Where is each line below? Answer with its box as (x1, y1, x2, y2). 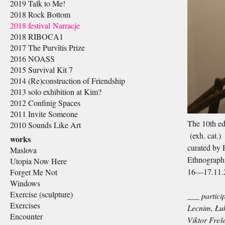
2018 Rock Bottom (10, 9, 70, 20)
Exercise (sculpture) (10, 189, 73, 199)
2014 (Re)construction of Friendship (10, 75, 125, 86)
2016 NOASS (10, 53, 55, 64)
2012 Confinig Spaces (10, 97, 80, 108)
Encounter (10, 211, 43, 221)
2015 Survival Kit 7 (10, 64, 73, 75)
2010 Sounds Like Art (10, 120, 81, 130)
